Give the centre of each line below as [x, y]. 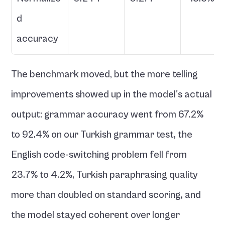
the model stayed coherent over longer [96, 215]
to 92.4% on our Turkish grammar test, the [102, 135]
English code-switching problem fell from [99, 155]
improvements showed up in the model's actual [112, 95]
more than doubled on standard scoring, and [106, 195]
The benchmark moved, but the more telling [105, 75]
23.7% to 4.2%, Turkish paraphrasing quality [105, 175]
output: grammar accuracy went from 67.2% [107, 115]
